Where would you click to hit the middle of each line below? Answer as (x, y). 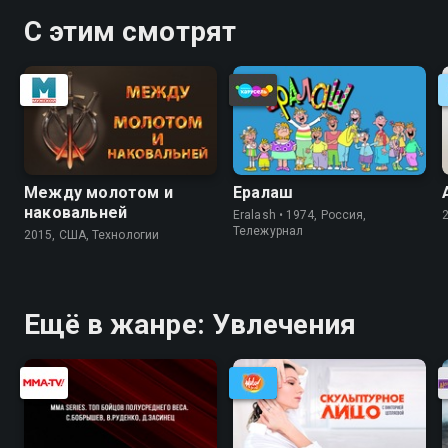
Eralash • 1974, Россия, (300, 214)
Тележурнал (268, 230)
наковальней (76, 212)
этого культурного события (182, 17)
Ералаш (263, 192)
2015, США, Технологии (92, 234)
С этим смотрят (130, 31)
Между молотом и (98, 192)
